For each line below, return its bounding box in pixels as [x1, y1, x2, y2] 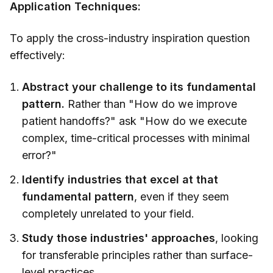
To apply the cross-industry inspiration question [10, 32, 250, 45]
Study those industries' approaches [22, 232, 215, 245]
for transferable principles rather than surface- [22, 249, 253, 262]
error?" [22, 149, 57, 162]
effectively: [10, 49, 65, 62]
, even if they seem [134, 190, 229, 204]
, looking [215, 232, 258, 245]
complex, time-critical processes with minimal [22, 132, 250, 145]
